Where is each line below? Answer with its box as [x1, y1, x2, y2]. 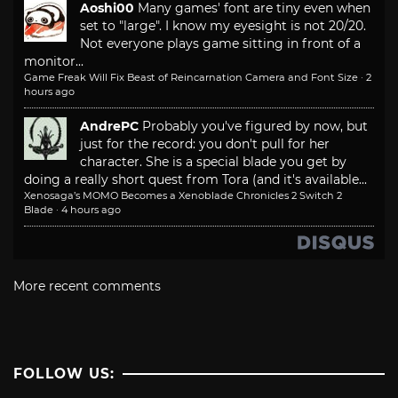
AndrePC [80, 118, 139, 135]
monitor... [24, 53, 84, 70]
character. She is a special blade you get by [80, 154, 346, 171]
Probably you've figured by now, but [142, 118, 368, 135]
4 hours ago [61, 203, 121, 217]
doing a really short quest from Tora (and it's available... [24, 171, 367, 188]
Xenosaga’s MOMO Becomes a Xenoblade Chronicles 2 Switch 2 [24, 189, 342, 203]
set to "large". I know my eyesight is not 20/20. [80, 18, 366, 35]
